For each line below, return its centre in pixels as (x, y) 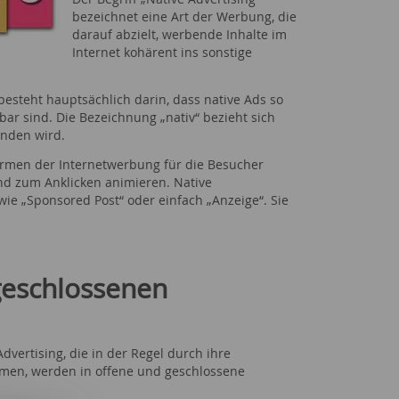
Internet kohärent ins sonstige (162, 52)
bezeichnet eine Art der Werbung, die (184, 16)
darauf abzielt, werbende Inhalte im (179, 34)
